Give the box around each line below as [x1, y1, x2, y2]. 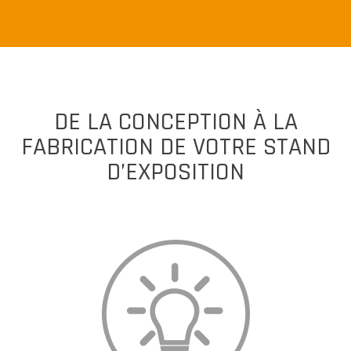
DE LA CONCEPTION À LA [53, 105, 298, 138]
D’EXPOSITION [107, 155, 244, 188]
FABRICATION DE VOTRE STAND [20, 130, 331, 163]
